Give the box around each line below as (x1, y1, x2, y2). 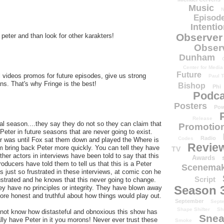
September (175, 198, 203, 204)
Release (192, 115, 212, 121)
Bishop (178, 81, 205, 90)
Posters (174, 101, 207, 111)
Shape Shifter (176, 206, 210, 212)
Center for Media (182, 64, 223, 70)
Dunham (178, 52, 215, 63)
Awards (191, 154, 215, 162)
